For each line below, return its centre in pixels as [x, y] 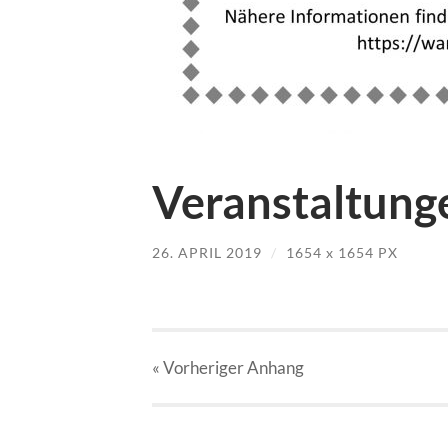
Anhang [275, 368]
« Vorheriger [199, 368]
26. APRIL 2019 [207, 252]
